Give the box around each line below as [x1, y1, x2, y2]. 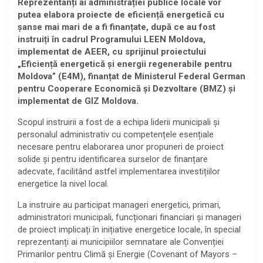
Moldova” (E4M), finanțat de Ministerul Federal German [18, 70, 245, 82]
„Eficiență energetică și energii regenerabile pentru [18, 58, 232, 69]
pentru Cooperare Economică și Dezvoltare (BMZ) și [18, 83, 235, 94]
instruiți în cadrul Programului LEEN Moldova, [18, 33, 205, 45]
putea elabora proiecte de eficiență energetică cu [18, 9, 224, 20]
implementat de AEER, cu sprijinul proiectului [18, 46, 206, 57]
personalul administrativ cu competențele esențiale [18, 129, 214, 140]
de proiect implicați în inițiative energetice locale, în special [18, 224, 241, 235]
